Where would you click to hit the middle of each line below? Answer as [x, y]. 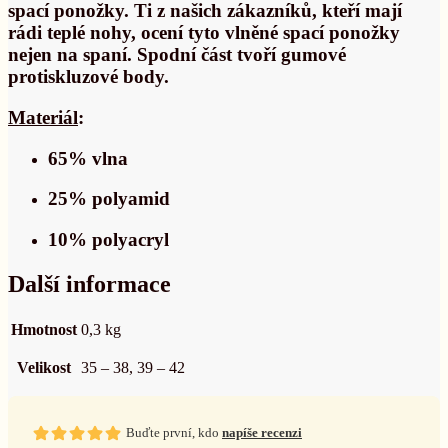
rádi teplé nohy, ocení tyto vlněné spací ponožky [204, 33]
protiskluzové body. [88, 77]
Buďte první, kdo [174, 432]
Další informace [89, 284]
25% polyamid [109, 199]
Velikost [44, 367]
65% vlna [88, 158]
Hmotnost [44, 329]
